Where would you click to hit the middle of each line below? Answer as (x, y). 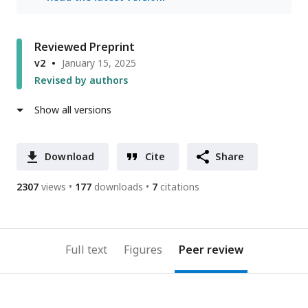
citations (180, 187)
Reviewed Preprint (85, 47)
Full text (86, 250)
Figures (143, 250)
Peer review (211, 250)
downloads (119, 187)
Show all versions (73, 110)
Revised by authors (81, 80)
